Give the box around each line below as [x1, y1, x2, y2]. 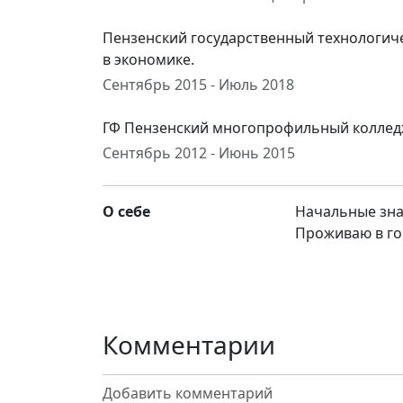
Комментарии [103, 327, 275, 362]
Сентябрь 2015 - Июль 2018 [103, 75, 294, 94]
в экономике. [103, 49, 194, 69]
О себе [103, 201, 150, 221]
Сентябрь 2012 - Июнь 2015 [103, 143, 295, 163]
